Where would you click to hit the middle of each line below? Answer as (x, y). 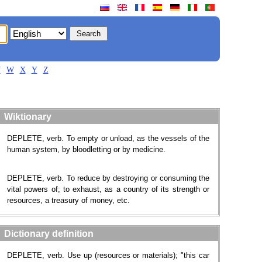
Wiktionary (28, 117)
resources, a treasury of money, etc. (68, 200)
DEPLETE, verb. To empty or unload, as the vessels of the (108, 138)
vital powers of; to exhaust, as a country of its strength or (108, 189)
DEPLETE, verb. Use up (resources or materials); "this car (108, 255)
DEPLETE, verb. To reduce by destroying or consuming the (108, 178)
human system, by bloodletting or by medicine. (86, 149)
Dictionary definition (49, 234)
